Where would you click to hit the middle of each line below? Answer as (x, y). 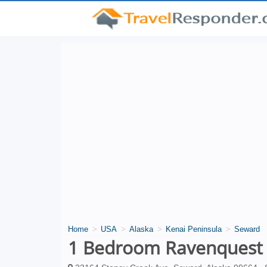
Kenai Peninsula (194, 229)
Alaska (141, 229)
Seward (247, 229)
